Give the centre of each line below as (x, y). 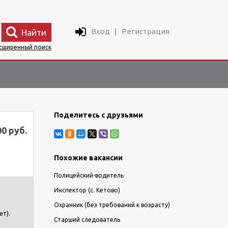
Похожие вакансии (88, 158)
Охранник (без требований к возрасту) (112, 205)
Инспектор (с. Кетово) (87, 190)
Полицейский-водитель (89, 175)
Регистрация (146, 31)
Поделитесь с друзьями (98, 115)
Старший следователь (87, 220)
